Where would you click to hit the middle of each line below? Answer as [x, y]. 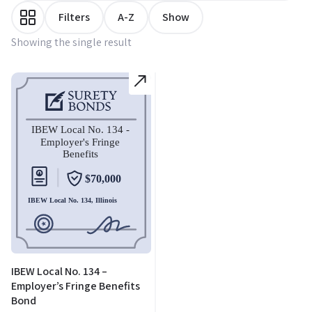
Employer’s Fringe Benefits [76, 286]
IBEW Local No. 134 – [59, 272]
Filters [74, 17]
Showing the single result [71, 42]
